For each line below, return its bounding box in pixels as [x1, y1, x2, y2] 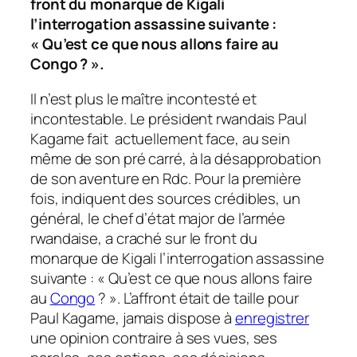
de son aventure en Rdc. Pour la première [30, 167, 301, 189]
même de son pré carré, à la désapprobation [30, 147, 321, 169]
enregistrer [235, 307, 309, 328]
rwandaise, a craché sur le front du [30, 227, 257, 249]
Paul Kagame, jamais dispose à [30, 307, 235, 328]
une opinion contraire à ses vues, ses [30, 327, 278, 348]
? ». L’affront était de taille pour [95, 287, 299, 308]
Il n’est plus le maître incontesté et [30, 88, 257, 109]
